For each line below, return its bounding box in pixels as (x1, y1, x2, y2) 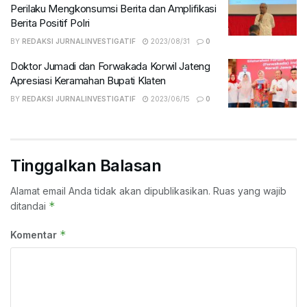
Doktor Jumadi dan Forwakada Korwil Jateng (10, 59, 210, 73)
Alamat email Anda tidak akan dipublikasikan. (10, 185, 210, 197)
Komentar (10, 229, 60, 241)
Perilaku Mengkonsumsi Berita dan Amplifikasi (10, 1, 217, 15)
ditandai (10, 200, 49, 212)
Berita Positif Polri (10, 16, 90, 29)
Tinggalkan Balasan (10, 156, 162, 176)
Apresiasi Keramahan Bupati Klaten (10, 73, 167, 87)
